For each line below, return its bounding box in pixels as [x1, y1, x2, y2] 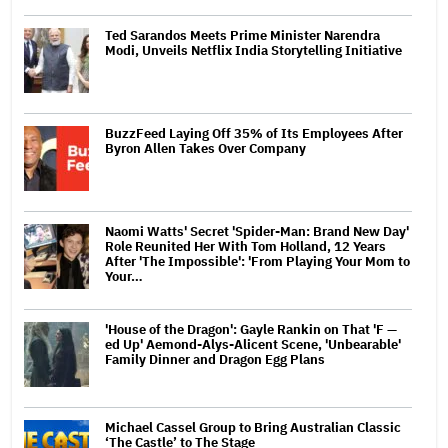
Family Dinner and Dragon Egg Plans [105, 350, 325, 368]
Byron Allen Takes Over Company [105, 139, 306, 157]
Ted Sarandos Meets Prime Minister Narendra [105, 26, 380, 44]
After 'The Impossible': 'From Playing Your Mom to [105, 252, 410, 270]
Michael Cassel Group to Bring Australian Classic [105, 418, 401, 436]
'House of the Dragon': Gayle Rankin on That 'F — [105, 320, 397, 338]
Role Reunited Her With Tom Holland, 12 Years [105, 237, 386, 255]
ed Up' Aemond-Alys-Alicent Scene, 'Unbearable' [105, 335, 401, 353]
